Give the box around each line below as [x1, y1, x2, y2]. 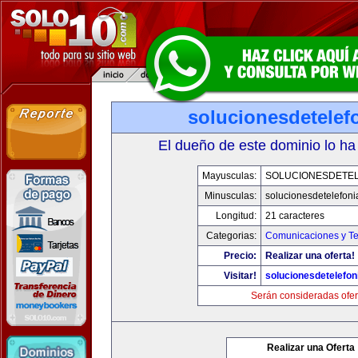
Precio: [224, 250, 257, 261]
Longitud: [216, 210, 257, 221]
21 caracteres [265, 210, 324, 221]
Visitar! [224, 270, 257, 281]
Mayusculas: [202, 170, 257, 181]
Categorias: [206, 230, 257, 241]
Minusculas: [205, 190, 257, 201]
